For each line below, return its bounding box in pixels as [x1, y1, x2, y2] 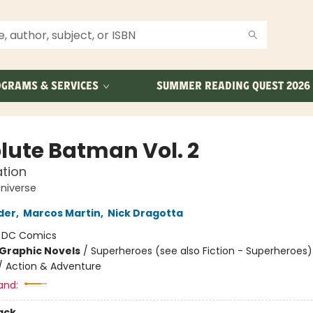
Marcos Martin [22, 206, 101, 220]
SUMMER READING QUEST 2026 [156, 79, 310, 92]
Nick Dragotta [107, 206, 183, 220]
